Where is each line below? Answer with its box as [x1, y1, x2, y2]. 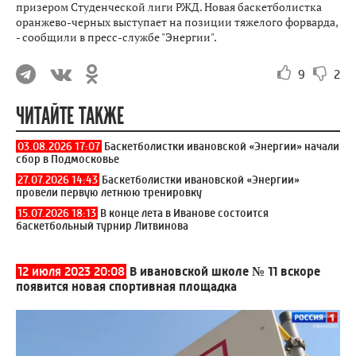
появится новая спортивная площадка [16, 279, 237, 295]
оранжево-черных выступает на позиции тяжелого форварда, [16, 14, 338, 30]
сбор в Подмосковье [16, 153, 119, 166]
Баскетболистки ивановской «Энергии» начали [104, 140, 339, 153]
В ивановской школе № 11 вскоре [130, 264, 320, 280]
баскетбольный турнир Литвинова [16, 219, 188, 233]
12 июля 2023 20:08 [17, 264, 125, 280]
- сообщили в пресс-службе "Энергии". [16, 29, 217, 45]
